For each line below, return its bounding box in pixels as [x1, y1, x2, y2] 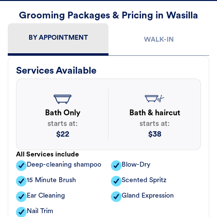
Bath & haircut [129, 109, 180, 118]
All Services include [16, 151, 79, 159]
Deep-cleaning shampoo [27, 161, 101, 169]
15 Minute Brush [27, 177, 76, 185]
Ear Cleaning [27, 192, 65, 200]
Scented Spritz [122, 177, 167, 185]
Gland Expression [122, 192, 174, 200]
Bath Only [45, 109, 80, 118]
